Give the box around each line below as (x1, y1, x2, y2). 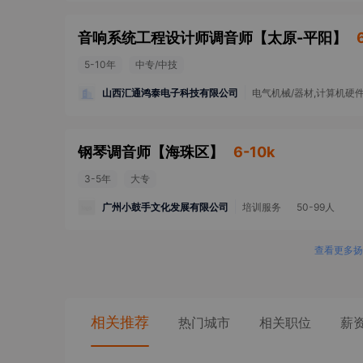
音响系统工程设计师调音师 (78, 29, 253, 46)
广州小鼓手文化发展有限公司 (102, 200, 228, 213)
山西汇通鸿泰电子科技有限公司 (102, 86, 238, 99)
